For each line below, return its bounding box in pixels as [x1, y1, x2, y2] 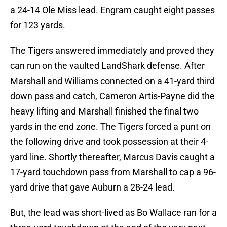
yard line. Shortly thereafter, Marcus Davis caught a [10, 152, 215, 163]
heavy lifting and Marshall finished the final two [10, 106, 199, 117]
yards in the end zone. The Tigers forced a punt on [10, 121, 211, 132]
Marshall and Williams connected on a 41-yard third [10, 75, 215, 87]
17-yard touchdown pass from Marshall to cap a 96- [10, 167, 216, 178]
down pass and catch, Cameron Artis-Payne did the [10, 91, 215, 102]
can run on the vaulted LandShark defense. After [10, 60, 205, 71]
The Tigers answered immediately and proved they [10, 45, 214, 56]
